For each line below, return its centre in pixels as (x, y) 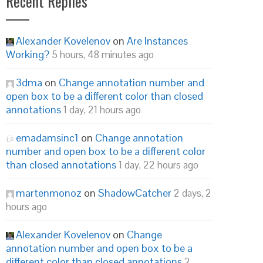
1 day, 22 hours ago (159, 165)
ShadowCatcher (135, 193)
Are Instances (157, 41)
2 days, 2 (193, 193)
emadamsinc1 (47, 138)
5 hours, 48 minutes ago (103, 55)
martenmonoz (49, 193)
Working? (28, 54)
